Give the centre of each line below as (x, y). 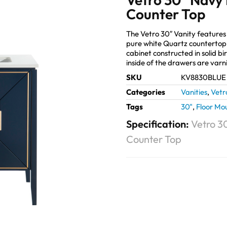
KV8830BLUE (203, 78)
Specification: (159, 124)
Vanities (194, 92)
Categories (146, 92)
